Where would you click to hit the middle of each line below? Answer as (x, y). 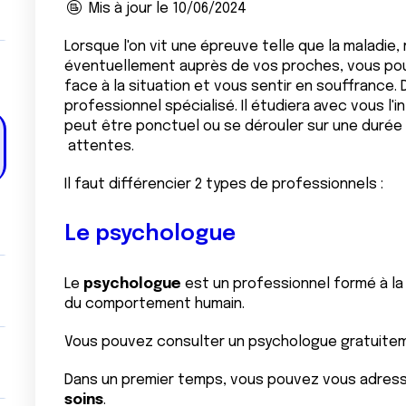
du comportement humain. (154, 304)
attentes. (99, 146)
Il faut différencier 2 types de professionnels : (223, 184)
